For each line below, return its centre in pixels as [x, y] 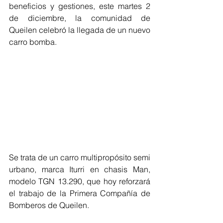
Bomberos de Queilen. [49, 205]
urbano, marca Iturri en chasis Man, [80, 169]
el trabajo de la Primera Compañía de [80, 193]
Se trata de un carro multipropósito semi [80, 157]
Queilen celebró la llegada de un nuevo [80, 30]
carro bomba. [33, 42]
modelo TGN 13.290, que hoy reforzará [80, 181]
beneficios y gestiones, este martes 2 [80, 6]
